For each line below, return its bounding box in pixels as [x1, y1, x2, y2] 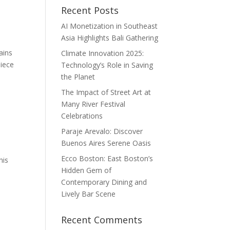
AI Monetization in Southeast [61, 21, 158, 31]
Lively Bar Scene [61, 189, 116, 199]
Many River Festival [61, 99, 126, 109]
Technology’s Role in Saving [61, 60, 154, 70]
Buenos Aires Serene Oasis [61, 138, 151, 148]
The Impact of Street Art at [61, 87, 151, 98]
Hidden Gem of [61, 165, 112, 176]
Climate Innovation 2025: [61, 48, 144, 59]
